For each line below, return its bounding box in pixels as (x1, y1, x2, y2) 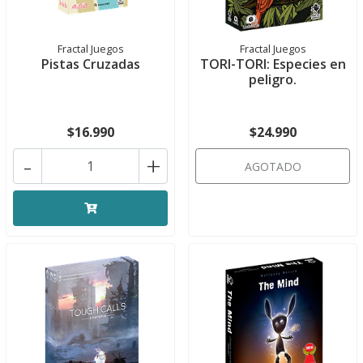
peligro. (249, 70, 297, 88)
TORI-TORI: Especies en (199, 55, 346, 73)
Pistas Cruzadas (41, 55, 140, 73)
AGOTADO (244, 159, 301, 174)
